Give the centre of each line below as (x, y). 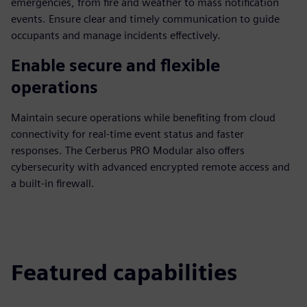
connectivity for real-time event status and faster (127, 134)
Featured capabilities (124, 272)
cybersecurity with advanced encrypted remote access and (150, 167)
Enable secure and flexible (115, 65)
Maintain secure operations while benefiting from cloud (143, 118)
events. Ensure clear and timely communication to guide (145, 19)
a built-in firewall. (53, 183)
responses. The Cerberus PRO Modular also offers (128, 150)
